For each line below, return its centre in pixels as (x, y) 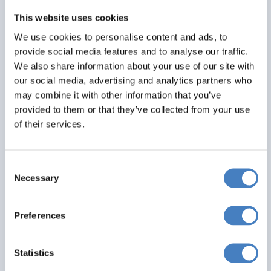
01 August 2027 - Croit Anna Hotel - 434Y (136, 243)
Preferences (40, 215)
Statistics (34, 253)
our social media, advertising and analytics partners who (133, 80)
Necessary (36, 178)
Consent (21, 165)
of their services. (49, 124)
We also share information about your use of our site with (134, 66)
